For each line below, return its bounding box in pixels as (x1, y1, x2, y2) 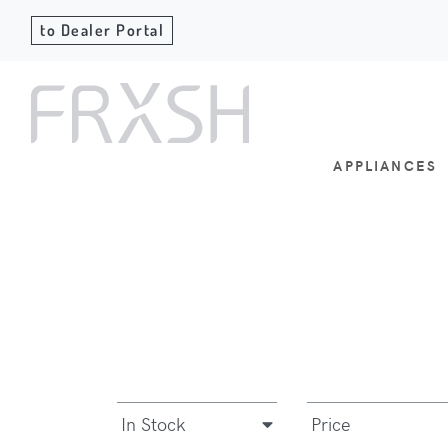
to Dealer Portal (40, 20, 164, 40)
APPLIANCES (333, 155, 438, 176)
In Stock (121, 412, 186, 437)
